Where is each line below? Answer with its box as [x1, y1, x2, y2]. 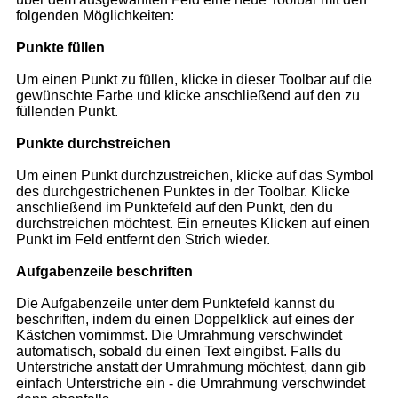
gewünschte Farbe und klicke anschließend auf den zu [16, 88, 360, 104]
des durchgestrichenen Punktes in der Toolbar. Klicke [16, 184, 350, 200]
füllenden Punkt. [16, 104, 118, 120]
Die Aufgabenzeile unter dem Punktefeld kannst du [16, 296, 335, 312]
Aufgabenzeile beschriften [16, 264, 193, 280]
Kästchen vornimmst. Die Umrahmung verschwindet [16, 328, 342, 344]
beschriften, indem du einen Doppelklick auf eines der [16, 312, 354, 328]
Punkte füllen [16, 40, 105, 56]
